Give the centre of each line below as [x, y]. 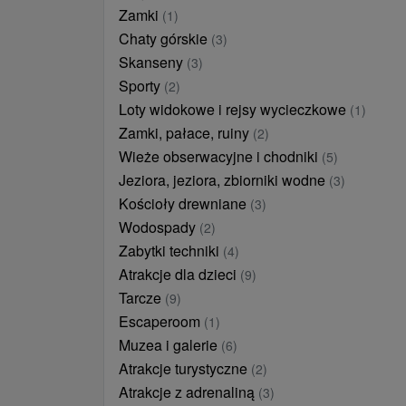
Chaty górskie [165, 39]
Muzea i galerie [170, 345]
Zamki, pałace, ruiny [186, 133]
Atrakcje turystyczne [185, 368]
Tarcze [142, 298]
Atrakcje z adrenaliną [188, 392]
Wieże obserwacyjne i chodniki [220, 156]
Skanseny [153, 62]
